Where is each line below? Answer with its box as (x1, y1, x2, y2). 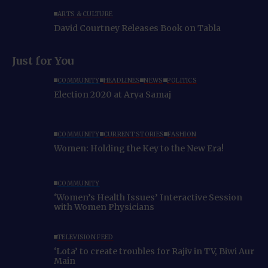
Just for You (12, 54, 74, 68)
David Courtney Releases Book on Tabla (54, 22, 221, 33)
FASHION (167, 130, 197, 138)
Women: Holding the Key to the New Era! (54, 142, 224, 154)
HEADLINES (103, 76, 141, 84)
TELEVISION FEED (57, 233, 114, 241)
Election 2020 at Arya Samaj (54, 89, 171, 100)
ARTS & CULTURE (57, 10, 113, 18)
